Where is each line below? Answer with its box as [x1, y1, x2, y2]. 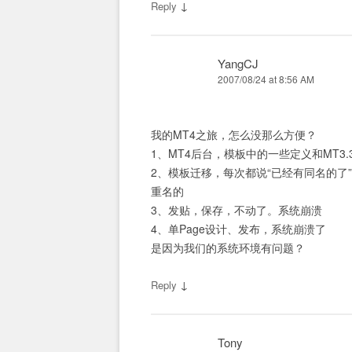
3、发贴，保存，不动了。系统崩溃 [151, 202, 322, 218]
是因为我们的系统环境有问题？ [151, 240, 305, 255]
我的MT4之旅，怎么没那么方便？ [151, 126, 317, 142]
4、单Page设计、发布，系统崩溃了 [151, 221, 326, 236]
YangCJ [218, 55, 258, 71]
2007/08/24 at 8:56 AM [218, 72, 314, 86]
